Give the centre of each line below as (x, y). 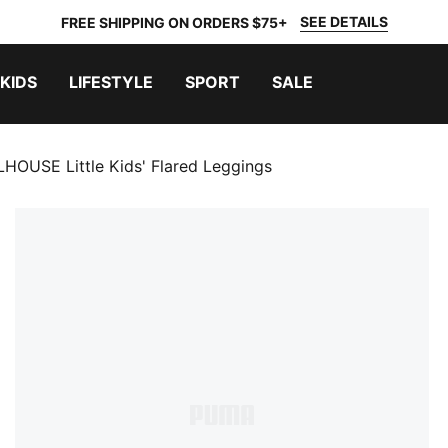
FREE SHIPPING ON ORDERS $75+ (174, 22)
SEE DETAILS (343, 21)
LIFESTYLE (111, 82)
